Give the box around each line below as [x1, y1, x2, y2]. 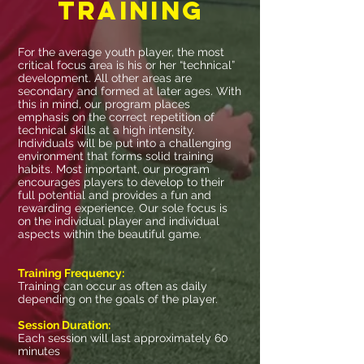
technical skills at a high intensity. [18, 123, 195, 136]
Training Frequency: [18, 266, 124, 279]
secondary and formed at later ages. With [18, 84, 241, 97]
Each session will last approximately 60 [18, 331, 228, 344]
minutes [18, 344, 60, 357]
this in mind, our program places [18, 97, 190, 110]
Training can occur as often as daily [18, 279, 207, 292]
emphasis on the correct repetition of [18, 110, 214, 123]
